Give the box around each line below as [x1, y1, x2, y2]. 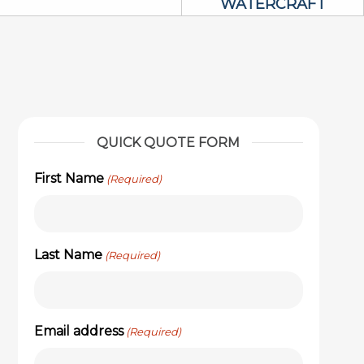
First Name [33, 171, 104, 186]
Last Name [33, 247, 102, 262]
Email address [33, 323, 123, 339]
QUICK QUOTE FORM [97, 135, 240, 150]
